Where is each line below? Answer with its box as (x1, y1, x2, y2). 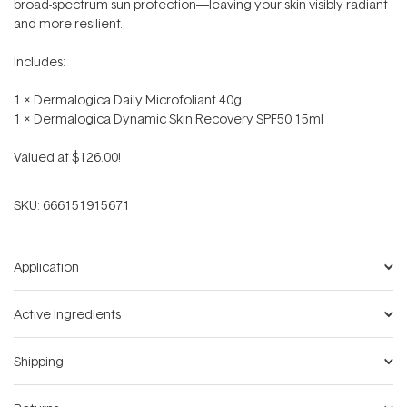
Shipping (14, 352, 64, 370)
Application (14, 258, 79, 275)
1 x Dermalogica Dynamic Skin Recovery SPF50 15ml (14, 110, 323, 127)
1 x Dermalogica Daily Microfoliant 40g (14, 91, 242, 108)
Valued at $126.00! (14, 148, 121, 165)
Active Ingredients (14, 305, 121, 323)
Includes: (14, 53, 65, 70)
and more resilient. (14, 15, 123, 32)
